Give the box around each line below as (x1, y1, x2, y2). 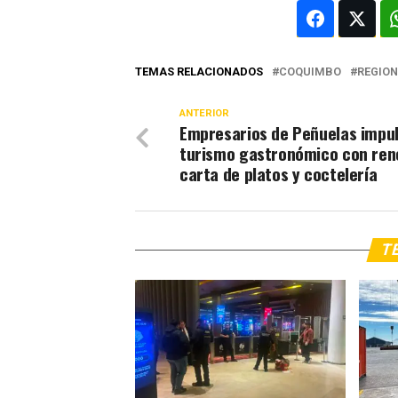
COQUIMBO (279, 65, 341, 79)
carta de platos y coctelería (179, 161, 378, 187)
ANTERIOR (179, 107, 229, 120)
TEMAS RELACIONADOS (135, 65, 263, 79)
